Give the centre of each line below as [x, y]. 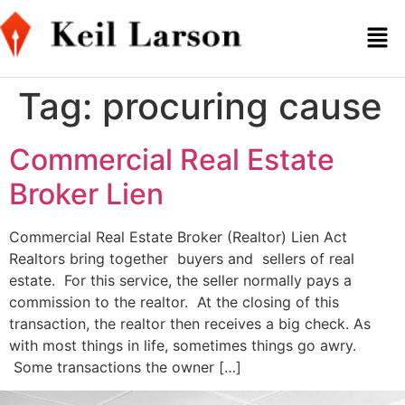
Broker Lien [86, 194]
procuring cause [242, 106]
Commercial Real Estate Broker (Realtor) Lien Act [178, 237]
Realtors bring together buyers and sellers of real [182, 259]
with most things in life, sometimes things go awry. [183, 345]
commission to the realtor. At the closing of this [174, 302]
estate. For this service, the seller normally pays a [180, 280]
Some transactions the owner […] [125, 367]
